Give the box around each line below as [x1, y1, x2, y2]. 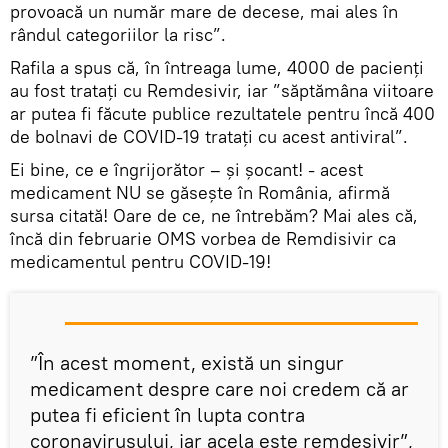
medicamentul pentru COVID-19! [10, 250, 271, 274]
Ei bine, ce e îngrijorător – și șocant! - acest [10, 158, 363, 182]
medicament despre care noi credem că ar [30, 376, 409, 402]
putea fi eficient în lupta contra [30, 402, 305, 428]
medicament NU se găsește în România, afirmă [10, 181, 390, 205]
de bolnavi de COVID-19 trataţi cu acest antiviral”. [10, 125, 408, 149]
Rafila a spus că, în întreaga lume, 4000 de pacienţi [10, 56, 424, 80]
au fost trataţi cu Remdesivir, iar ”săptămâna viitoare [10, 79, 434, 103]
